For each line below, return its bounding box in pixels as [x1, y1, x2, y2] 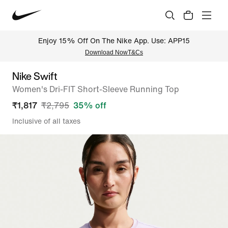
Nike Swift [12, 69, 58, 83]
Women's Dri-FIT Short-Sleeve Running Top [12, 83, 179, 95]
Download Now [85, 49, 128, 56]
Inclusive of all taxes [12, 116, 80, 126]
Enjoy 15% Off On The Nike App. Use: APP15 [38, 35, 190, 46]
